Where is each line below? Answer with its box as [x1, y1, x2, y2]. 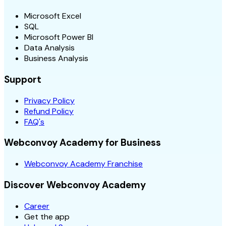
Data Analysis [24, 42, 75, 53]
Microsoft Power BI [24, 32, 93, 43]
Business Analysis [24, 53, 88, 64]
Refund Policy [24, 105, 74, 117]
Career [24, 200, 49, 211]
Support [4, 73, 41, 86]
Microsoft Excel [24, 11, 81, 22]
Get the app [24, 211, 70, 222]
